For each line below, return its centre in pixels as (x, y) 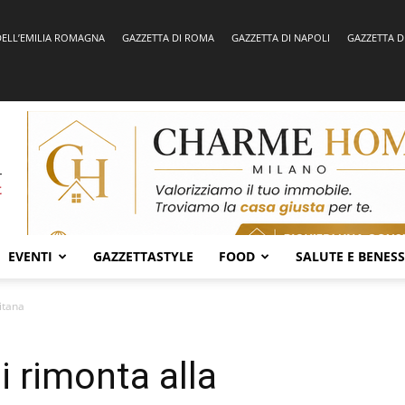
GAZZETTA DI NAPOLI (281, 38)
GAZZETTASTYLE (143, 256)
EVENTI (30, 256)
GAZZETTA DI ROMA (168, 38)
